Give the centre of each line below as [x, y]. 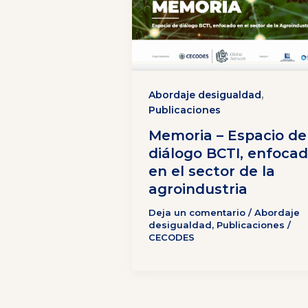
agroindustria [198, 189]
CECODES [172, 238]
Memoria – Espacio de [228, 136]
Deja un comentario [197, 213]
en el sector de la [212, 172]
